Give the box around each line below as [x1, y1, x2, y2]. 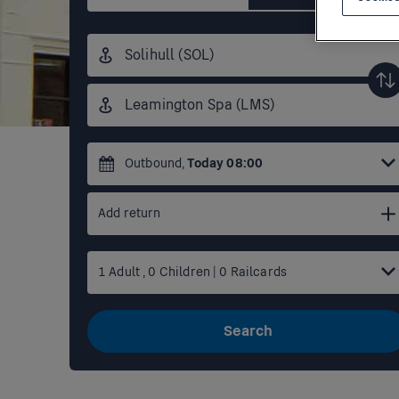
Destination [86, 82, 153, 98]
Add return [98, 206, 161, 222]
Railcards [227, 265, 288, 281]
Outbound [125, 156, 183, 172]
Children [159, 265, 210, 281]
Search [223, 322, 273, 340]
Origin [86, 32, 122, 48]
